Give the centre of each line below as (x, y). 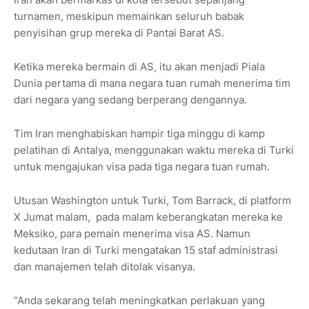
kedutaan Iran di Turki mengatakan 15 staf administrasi (146, 250)
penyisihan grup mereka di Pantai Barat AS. (119, 33)
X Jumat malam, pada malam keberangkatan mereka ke (148, 217)
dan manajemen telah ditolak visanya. (104, 267)
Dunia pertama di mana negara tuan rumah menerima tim (152, 83)
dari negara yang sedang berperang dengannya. (130, 100)
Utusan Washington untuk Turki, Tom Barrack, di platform (152, 201)
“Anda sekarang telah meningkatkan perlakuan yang (139, 301)
